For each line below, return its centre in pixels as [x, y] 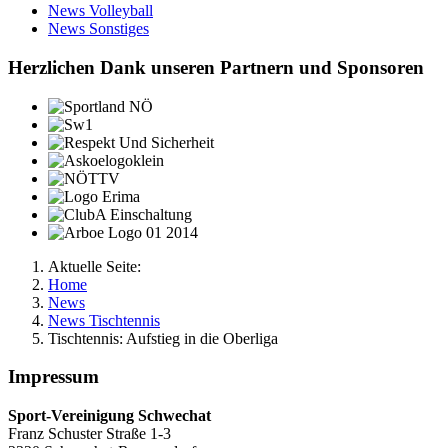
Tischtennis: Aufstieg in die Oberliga [163, 338]
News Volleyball [100, 11]
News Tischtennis [104, 320]
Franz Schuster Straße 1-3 [89, 434]
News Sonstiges [98, 29]
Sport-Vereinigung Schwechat [109, 416]
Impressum [53, 377]
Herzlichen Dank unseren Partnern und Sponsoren [216, 67]
